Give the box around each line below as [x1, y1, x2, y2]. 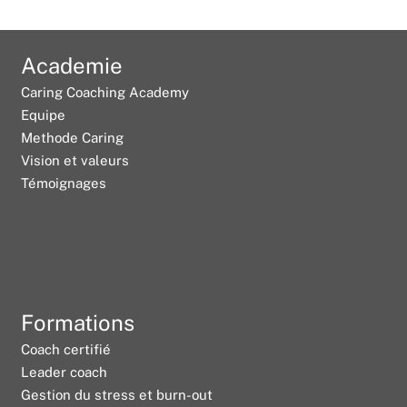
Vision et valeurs [21, 152, 130, 168]
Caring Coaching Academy [21, 84, 190, 100]
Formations [21, 309, 135, 335]
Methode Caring [21, 129, 124, 145]
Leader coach [21, 363, 108, 380]
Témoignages [21, 174, 107, 191]
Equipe [21, 106, 66, 123]
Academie [21, 52, 124, 78]
